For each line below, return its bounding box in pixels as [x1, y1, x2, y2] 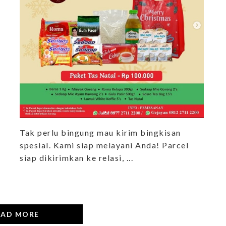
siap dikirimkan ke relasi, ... [20, 152, 133, 162]
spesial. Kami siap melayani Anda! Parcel [20, 140, 189, 150]
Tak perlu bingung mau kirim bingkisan [20, 127, 181, 137]
